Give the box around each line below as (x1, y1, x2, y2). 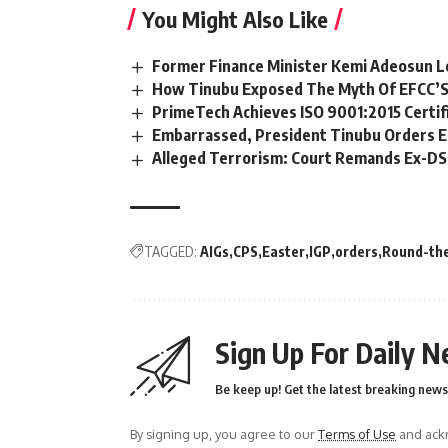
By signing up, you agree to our (130, 425, 318, 442)
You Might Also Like (142, 4, 328, 33)
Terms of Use (318, 425, 396, 442)
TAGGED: (144, 242, 197, 260)
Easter (262, 242, 305, 260)
